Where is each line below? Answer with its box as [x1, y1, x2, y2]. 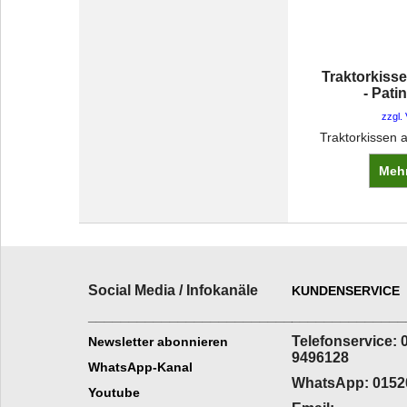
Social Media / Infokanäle [88, 283, 258, 298]
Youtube [88, 385, 140, 400]
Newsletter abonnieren [88, 334, 228, 349]
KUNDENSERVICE [292, 283, 400, 298]
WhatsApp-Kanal [88, 360, 193, 374]
